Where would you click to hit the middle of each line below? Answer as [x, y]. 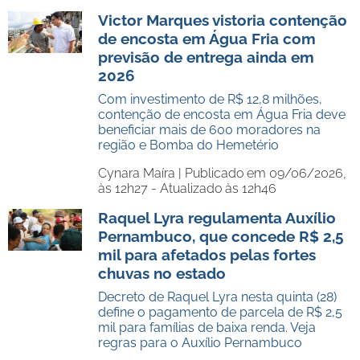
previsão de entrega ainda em [206, 57]
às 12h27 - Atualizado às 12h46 [187, 188]
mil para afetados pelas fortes [207, 255]
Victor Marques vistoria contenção [223, 20]
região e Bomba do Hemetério [188, 145]
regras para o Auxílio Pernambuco [200, 343]
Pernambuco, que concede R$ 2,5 [221, 236]
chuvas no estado [162, 273]
